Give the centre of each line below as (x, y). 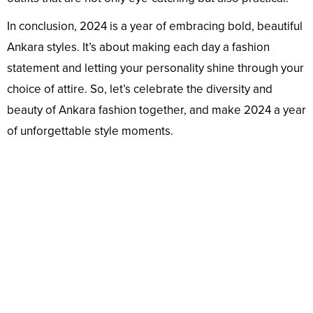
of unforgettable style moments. (90, 131)
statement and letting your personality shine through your (155, 68)
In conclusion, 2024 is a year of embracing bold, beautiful (155, 27)
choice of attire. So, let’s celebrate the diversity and (140, 89)
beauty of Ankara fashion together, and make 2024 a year (156, 110)
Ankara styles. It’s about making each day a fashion (138, 48)
